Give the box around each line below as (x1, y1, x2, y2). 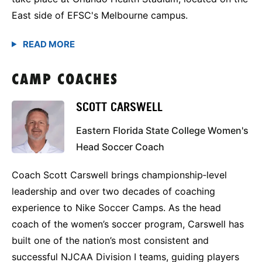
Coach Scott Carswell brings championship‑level (12, 168, 227, 181)
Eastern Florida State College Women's (76, 124, 249, 136)
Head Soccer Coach (76, 140, 164, 153)
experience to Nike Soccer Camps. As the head (12, 201, 221, 213)
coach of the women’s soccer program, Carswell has (12, 218, 244, 230)
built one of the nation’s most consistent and (12, 234, 209, 246)
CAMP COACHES (12, 72, 118, 88)
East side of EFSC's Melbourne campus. (12, 9, 188, 21)
